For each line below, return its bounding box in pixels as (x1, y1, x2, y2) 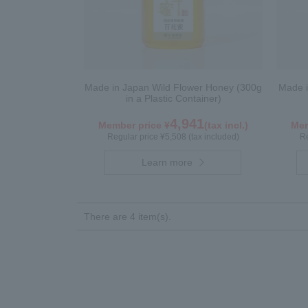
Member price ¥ (98, 119, 170, 131)
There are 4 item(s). (84, 211, 171, 222)
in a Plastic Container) (125, 92, 221, 104)
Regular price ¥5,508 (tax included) (107, 131, 239, 142)
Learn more (142, 157, 193, 168)
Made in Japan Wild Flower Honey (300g (85, 81, 262, 93)
